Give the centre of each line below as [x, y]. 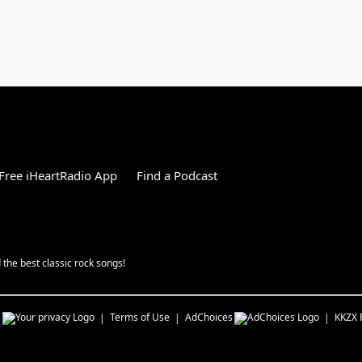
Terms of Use [140, 317]
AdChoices [209, 317]
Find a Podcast [177, 175]
